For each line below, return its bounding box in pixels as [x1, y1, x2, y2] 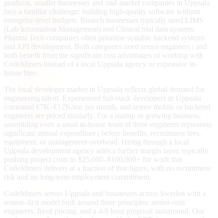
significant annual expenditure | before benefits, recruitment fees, [4, 129, 201, 138]
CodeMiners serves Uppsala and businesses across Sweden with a [4, 189, 206, 198]
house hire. [4, 69, 37, 77]
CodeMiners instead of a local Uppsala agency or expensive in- [4, 60, 198, 69]
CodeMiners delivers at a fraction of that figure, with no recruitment [4, 164, 211, 173]
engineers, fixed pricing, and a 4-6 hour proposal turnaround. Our [4, 207, 204, 216]
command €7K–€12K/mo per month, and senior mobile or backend [4, 103, 210, 111]
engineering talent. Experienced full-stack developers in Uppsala [4, 94, 201, 103]
